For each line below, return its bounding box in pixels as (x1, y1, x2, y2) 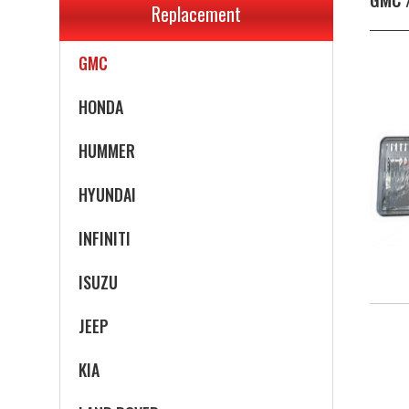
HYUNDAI (79, 183, 136, 206)
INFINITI (79, 226, 131, 250)
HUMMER (79, 139, 135, 163)
